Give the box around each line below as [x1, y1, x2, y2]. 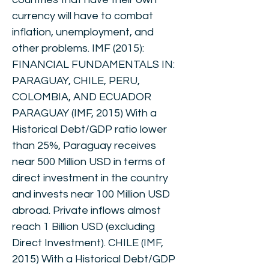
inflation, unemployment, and [12, 26, 154, 38]
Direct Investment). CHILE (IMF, [12, 237, 163, 249]
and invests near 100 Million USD [12, 189, 170, 200]
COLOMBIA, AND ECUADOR [12, 91, 151, 103]
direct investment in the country [12, 172, 168, 184]
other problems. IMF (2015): [12, 43, 144, 54]
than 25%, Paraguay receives [12, 140, 156, 151]
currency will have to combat [12, 10, 153, 22]
